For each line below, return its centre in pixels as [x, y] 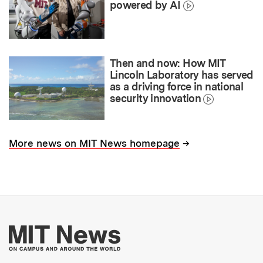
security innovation [156, 98]
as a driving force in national [177, 86]
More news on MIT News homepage [94, 144]
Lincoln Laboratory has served [182, 75]
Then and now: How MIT [168, 63]
